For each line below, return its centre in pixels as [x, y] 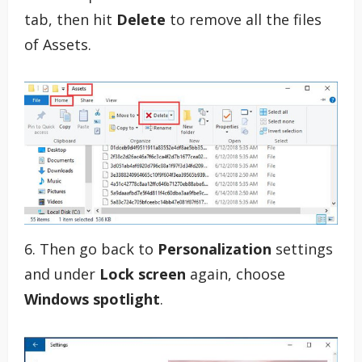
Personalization [215, 249]
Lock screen [143, 274]
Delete [141, 19]
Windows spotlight [92, 299]
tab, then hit [70, 19]
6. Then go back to [91, 249]
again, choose [236, 274]
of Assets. [58, 44]
